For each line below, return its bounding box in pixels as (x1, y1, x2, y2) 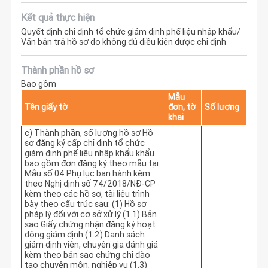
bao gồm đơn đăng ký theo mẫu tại (24, 158, 159, 169)
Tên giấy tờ (24, 102, 68, 113)
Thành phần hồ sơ (21, 63, 95, 76)
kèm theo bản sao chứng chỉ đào (24, 249, 150, 261)
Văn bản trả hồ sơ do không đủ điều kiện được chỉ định (21, 36, 227, 47)
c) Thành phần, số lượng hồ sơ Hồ (24, 127, 153, 139)
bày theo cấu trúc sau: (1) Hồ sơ (24, 199, 147, 210)
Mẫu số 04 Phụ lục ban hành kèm (24, 168, 150, 179)
